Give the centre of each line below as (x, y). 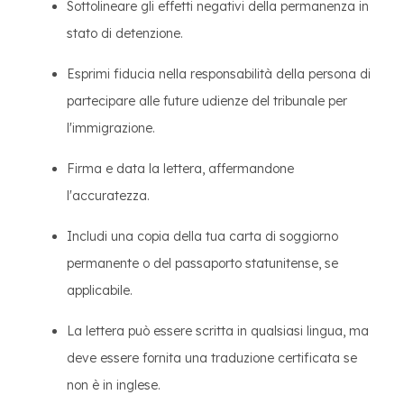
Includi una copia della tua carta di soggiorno (202, 236)
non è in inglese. (114, 385)
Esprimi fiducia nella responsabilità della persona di (219, 74)
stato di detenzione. (125, 33)
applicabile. (100, 290)
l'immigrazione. (111, 128)
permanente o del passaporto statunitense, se (202, 263)
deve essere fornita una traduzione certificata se (212, 358)
